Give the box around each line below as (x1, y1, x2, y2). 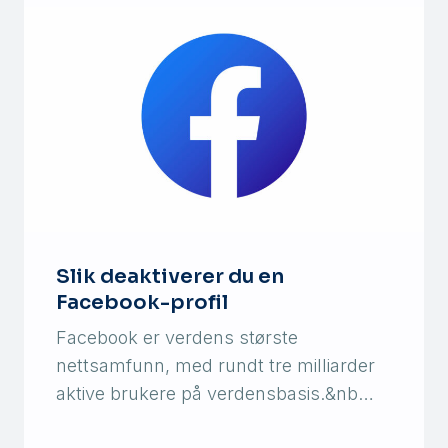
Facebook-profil (56, 289, 228, 315)
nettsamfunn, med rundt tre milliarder (56, 354, 375, 376)
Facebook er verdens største (56, 326, 298, 348)
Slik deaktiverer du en (56, 263, 284, 289)
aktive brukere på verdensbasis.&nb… (56, 382, 374, 404)
